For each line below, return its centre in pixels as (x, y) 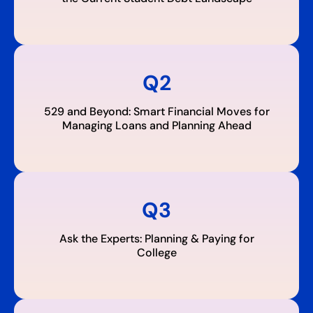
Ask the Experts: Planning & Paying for (156, 239)
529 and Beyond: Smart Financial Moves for (156, 111)
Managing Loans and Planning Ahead (156, 125)
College (156, 253)
